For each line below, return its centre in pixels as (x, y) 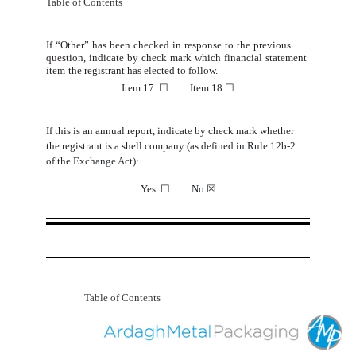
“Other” (73, 44)
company (164, 145)
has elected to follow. (173, 70)
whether (277, 130)
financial (244, 57)
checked (152, 44)
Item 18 (197, 87)
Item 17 (140, 87)
